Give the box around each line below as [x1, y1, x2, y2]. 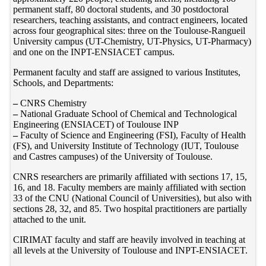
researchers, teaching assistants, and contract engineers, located [13, 15, 248, 26]
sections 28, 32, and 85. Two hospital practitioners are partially [13, 204, 248, 214]
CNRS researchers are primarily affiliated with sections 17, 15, [13, 172, 248, 182]
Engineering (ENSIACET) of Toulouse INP [13, 119, 179, 130]
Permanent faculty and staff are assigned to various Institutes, [13, 67, 241, 78]
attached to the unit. [13, 214, 87, 225]
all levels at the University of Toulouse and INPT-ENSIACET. [13, 245, 248, 256]
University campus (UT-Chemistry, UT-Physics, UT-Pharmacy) [13, 36, 252, 47]
